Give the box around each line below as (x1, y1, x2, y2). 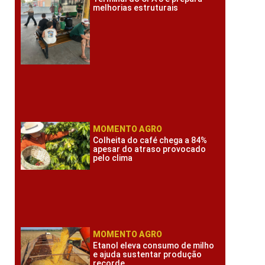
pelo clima (93, 153, 133, 163)
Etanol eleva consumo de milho (93, 241, 215, 251)
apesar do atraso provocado (93, 144, 206, 154)
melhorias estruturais (93, 2, 179, 12)
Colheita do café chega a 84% (93, 135, 208, 145)
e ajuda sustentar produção (93, 250, 202, 260)
